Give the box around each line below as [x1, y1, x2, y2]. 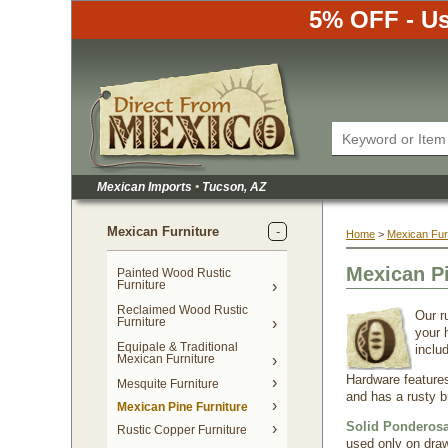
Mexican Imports [97, 180, 195, 194]
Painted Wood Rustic [117, 266, 231, 280]
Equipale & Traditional [117, 340, 238, 354]
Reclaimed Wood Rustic [117, 303, 248, 317]
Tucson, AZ [199, 180, 266, 194]
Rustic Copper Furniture [117, 423, 247, 437]
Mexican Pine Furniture [117, 400, 248, 414]
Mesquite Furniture [117, 377, 219, 391]
